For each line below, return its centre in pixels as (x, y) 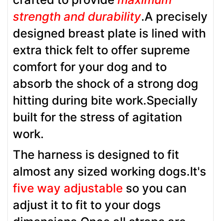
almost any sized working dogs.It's (110, 171)
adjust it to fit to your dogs (87, 205)
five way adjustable (68, 188)
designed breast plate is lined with (109, 33)
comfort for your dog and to (90, 67)
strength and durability (77, 16)
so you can (155, 188)
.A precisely (174, 16)
